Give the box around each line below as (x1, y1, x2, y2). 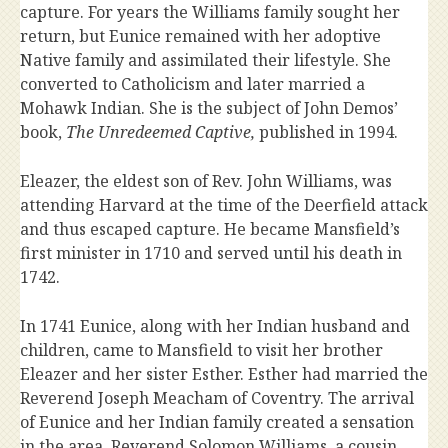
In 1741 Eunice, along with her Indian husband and (20, 315, 410, 337)
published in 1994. (259, 121, 402, 143)
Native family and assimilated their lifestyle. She (20, 49, 391, 71)
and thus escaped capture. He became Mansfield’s (20, 218, 400, 240)
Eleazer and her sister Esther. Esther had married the (20, 363, 428, 385)
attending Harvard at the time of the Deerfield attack (20, 194, 428, 216)
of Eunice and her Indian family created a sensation (20, 411, 414, 433)
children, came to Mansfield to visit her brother (20, 339, 383, 361)
